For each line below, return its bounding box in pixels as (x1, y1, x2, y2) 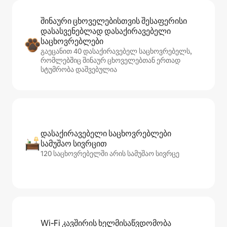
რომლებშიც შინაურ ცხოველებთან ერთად (41, 56, 180, 65)
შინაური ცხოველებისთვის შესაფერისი (41, 16, 187, 26)
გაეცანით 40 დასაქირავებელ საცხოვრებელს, (41, 47, 192, 56)
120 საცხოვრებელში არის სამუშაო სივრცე (41, 149, 179, 158)
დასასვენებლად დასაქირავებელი (41, 26, 171, 36)
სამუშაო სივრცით (41, 138, 107, 149)
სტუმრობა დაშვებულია (41, 65, 117, 74)
